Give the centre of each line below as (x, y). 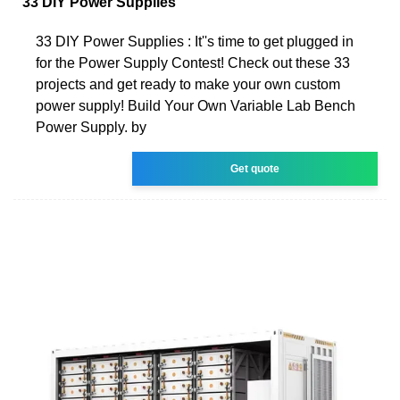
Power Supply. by (91, 127)
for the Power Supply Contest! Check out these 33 (193, 62)
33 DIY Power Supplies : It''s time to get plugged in (195, 41)
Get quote (255, 168)
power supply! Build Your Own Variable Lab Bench (196, 105)
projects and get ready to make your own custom (188, 84)
